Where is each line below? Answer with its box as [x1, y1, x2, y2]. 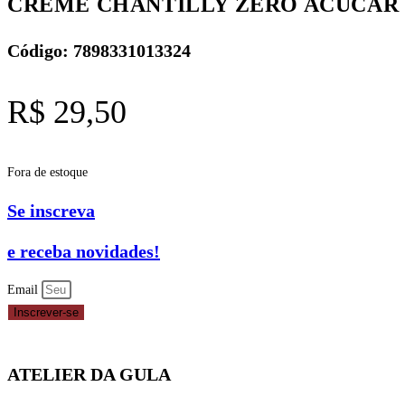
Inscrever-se [14, 306, 79, 320]
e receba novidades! [7, 240, 160, 261]
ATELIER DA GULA [7, 363, 171, 384]
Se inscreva [7, 201, 95, 221]
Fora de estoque [7, 165, 88, 179]
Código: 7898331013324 [7, 40, 191, 61]
